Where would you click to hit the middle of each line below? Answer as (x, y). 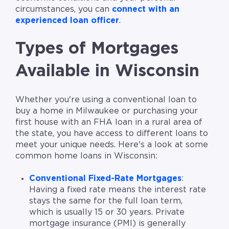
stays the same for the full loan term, (106, 201)
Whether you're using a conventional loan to (106, 99)
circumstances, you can (64, 9)
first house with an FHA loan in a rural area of (109, 122)
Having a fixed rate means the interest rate (118, 189)
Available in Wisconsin (107, 71)
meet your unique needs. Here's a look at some (112, 144)
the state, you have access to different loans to (112, 133)
